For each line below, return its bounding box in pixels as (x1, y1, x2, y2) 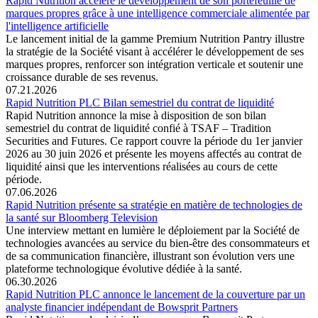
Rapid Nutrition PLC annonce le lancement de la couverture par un (6, 287, 305, 300)
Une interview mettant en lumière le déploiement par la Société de (6, 224, 300, 236)
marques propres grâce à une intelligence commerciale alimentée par (6, 6, 309, 19)
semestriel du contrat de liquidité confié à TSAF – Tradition (6, 121, 271, 134)
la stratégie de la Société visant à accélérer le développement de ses (6, 45, 304, 57)
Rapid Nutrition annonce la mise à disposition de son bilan (6, 109, 266, 121)
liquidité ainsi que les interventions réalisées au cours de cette (6, 160, 278, 172)
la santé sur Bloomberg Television (6, 211, 158, 224)
